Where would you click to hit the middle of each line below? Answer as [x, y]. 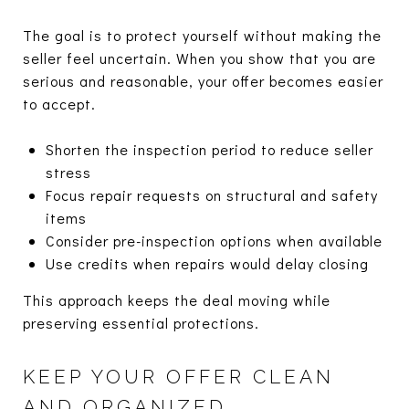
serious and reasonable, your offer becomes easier [203, 80]
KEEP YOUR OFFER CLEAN [178, 376]
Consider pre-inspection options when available [214, 240]
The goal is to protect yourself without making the [202, 35]
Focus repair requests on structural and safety [211, 194]
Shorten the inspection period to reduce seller [209, 149]
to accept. [59, 103]
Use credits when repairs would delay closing [207, 263]
